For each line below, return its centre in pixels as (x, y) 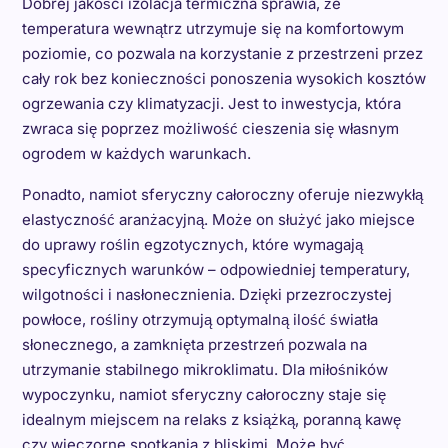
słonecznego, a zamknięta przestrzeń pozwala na (194, 344)
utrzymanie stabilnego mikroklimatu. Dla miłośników (204, 369)
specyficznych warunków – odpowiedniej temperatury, (215, 269)
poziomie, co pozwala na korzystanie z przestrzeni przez (222, 53)
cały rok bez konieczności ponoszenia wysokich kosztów (223, 78)
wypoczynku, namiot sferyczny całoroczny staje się (203, 394)
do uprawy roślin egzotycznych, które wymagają (192, 244)
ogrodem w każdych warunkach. (136, 153)
